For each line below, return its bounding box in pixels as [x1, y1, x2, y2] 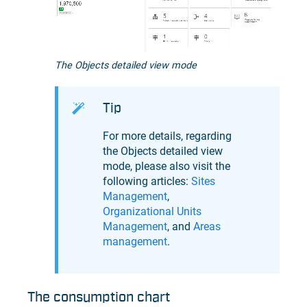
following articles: [103, 175, 191, 188]
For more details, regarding [103, 130, 232, 143]
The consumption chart [27, 290, 170, 304]
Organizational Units [103, 205, 201, 219]
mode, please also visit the [103, 160, 230, 173]
